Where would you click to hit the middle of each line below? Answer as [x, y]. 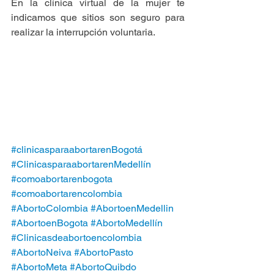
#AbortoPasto [104, 253]
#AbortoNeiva [41, 253]
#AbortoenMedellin [132, 209]
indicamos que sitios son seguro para [98, 18]
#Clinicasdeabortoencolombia [76, 238]
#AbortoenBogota [50, 223]
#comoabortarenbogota [62, 179]
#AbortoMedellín [127, 223]
